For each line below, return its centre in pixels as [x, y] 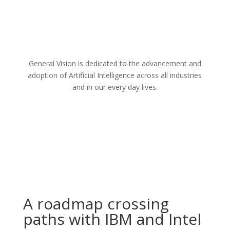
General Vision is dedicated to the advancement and [115, 63]
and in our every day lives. [115, 87]
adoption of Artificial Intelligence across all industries [115, 75]
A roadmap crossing [96, 204]
